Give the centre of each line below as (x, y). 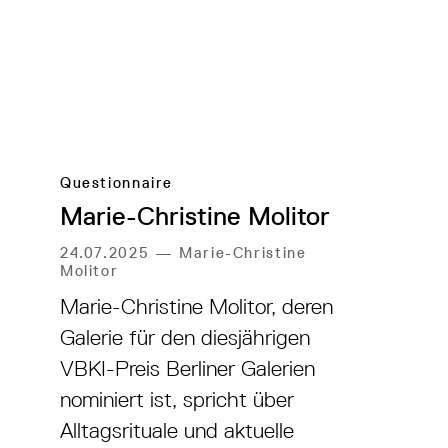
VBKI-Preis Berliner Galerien (187, 368)
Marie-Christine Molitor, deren (196, 306)
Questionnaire (117, 182)
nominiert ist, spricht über (177, 399)
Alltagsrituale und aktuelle (177, 430)
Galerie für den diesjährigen (185, 337)
